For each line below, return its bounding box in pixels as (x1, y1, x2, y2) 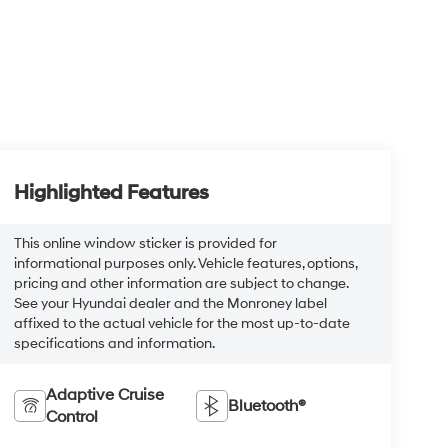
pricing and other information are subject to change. (13, 274, 348, 292)
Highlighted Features (13, 181, 209, 205)
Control (45, 406, 98, 427)
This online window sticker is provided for (13, 234, 277, 252)
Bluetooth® (228, 395, 307, 416)
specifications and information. (13, 334, 215, 352)
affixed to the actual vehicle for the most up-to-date (13, 314, 350, 332)
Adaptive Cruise (45, 384, 164, 405)
